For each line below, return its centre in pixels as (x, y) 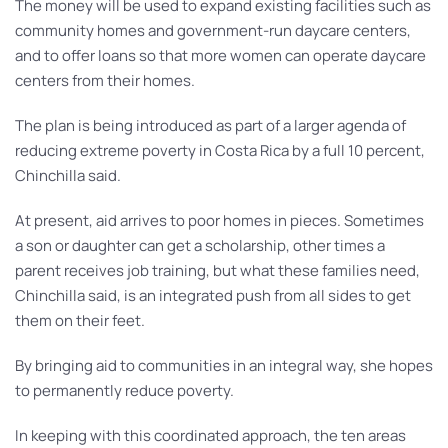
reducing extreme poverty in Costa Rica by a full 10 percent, (220, 150)
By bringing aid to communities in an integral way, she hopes (224, 365)
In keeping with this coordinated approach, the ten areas (210, 435)
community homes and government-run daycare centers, (213, 30)
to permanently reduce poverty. (124, 390)
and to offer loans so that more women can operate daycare (220, 55)
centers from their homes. (105, 80)
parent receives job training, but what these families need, (217, 270)
